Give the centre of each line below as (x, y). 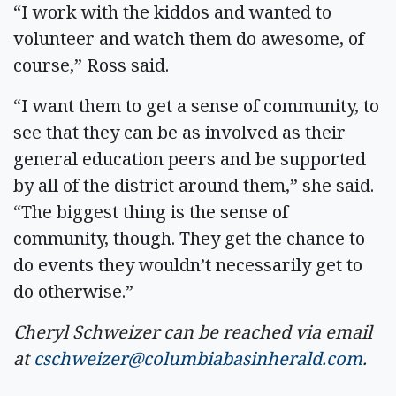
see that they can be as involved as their (179, 132)
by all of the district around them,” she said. (194, 185)
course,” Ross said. (91, 65)
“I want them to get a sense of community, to (196, 105)
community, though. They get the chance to (189, 238)
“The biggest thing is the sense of (151, 211)
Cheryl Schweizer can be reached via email (193, 331)
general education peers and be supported (190, 158)
